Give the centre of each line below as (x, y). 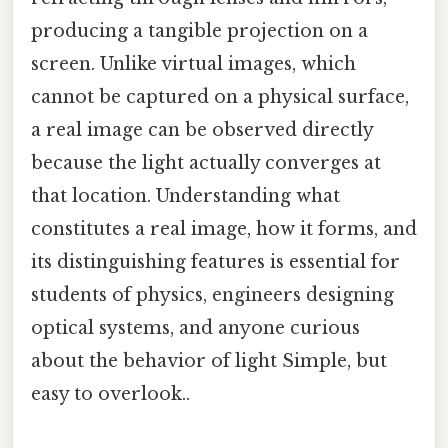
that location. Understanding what (185, 195)
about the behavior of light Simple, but (209, 360)
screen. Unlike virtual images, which (193, 63)
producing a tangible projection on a (199, 30)
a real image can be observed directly (202, 129)
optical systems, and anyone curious (195, 327)
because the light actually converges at (206, 162)
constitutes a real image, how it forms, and (224, 228)
